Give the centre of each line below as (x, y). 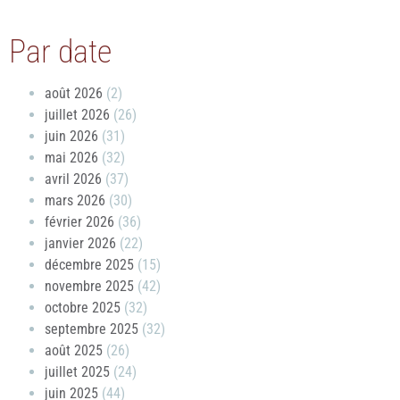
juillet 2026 (77, 115)
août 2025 (74, 351)
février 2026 (79, 222)
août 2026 (74, 94)
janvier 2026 (80, 244)
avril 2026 (73, 179)
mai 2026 (71, 158)
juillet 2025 (77, 372)
